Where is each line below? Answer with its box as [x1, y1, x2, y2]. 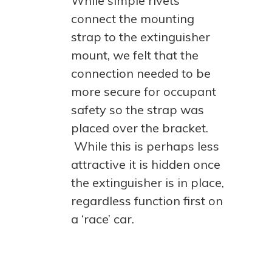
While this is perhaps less [71, 138, 219, 154]
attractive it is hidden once [71, 157, 220, 172]
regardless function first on [71, 193, 223, 208]
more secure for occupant [71, 84, 216, 99]
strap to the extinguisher [71, 29, 210, 44]
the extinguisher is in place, [71, 175, 224, 190]
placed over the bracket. [71, 120, 208, 135]
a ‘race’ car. [71, 211, 134, 226]
